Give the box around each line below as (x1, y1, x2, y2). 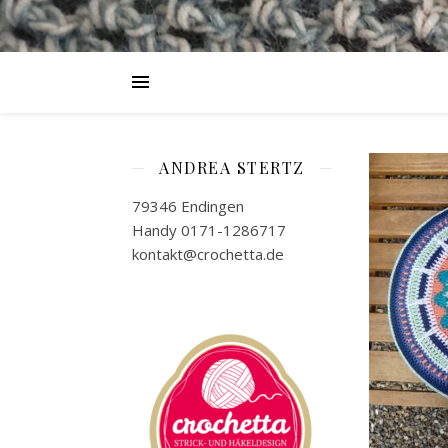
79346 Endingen (132, 196, 244, 216)
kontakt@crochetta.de (132, 244, 284, 264)
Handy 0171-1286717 (132, 220, 286, 240)
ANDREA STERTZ (159, 157, 305, 178)
